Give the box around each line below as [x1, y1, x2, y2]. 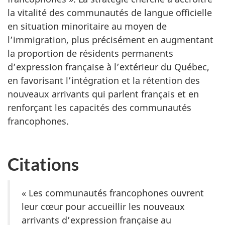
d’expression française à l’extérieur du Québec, [8, 61, 209, 73]
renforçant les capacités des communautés [8, 101, 191, 114]
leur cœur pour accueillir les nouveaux [22, 200, 185, 212]
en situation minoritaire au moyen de [8, 20, 167, 33]
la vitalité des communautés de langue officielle [8, 7, 212, 19]
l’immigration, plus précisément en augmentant [8, 34, 213, 46]
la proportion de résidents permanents [8, 47, 173, 60]
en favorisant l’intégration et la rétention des [8, 74, 200, 87]
